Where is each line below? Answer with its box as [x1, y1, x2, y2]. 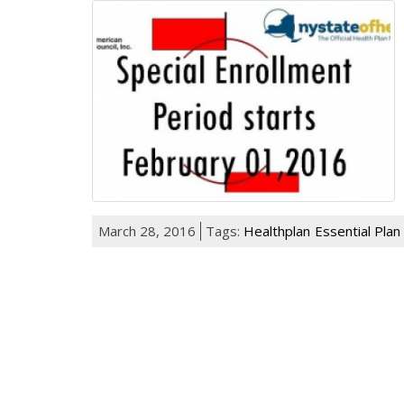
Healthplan [243, 221, 310, 240]
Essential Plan [315, 221, 400, 240]
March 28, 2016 [98, 221, 196, 240]
